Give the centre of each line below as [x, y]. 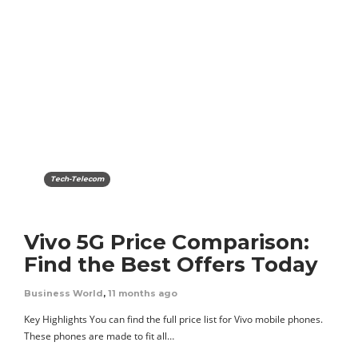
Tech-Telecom [77, 178]
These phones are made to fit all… [99, 336]
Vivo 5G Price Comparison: [167, 242]
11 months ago [143, 293]
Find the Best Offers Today [171, 264]
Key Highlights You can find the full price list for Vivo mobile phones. [173, 319]
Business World [64, 293]
